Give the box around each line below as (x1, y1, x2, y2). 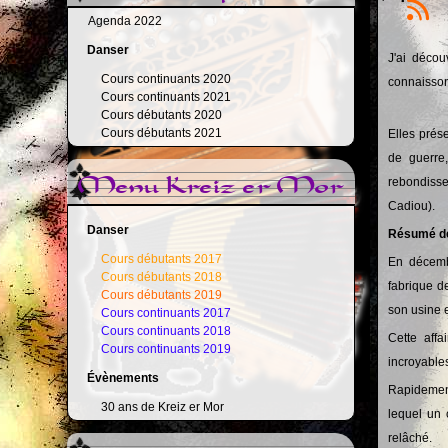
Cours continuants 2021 (101, 90, 232, 104)
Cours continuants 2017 (101, 306, 232, 320)
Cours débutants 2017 (101, 252, 223, 266)
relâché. (388, 430, 433, 445)
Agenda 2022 (88, 14, 163, 28)
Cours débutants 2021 (101, 126, 223, 140)
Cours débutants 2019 (101, 288, 223, 302)
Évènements (87, 371, 160, 385)
